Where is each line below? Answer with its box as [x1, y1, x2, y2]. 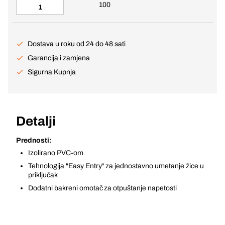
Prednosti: [16, 137, 52, 144]
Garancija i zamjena [28, 54, 90, 62]
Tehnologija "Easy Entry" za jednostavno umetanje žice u [28, 162, 204, 170]
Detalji [16, 114, 56, 128]
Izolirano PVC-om [28, 149, 83, 157]
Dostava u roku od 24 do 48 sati [28, 40, 126, 48]
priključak [28, 171, 58, 179]
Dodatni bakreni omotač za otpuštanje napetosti [28, 184, 177, 192]
